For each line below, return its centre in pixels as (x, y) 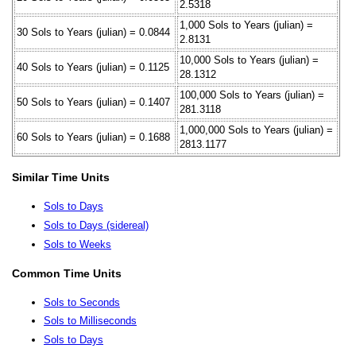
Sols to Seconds (82, 302)
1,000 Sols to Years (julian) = (246, 25)
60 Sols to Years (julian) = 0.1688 (93, 137)
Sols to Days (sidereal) (96, 225)
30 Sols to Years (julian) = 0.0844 (93, 32)
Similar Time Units (61, 178)
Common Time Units (67, 273)
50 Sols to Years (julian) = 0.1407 (93, 102)
